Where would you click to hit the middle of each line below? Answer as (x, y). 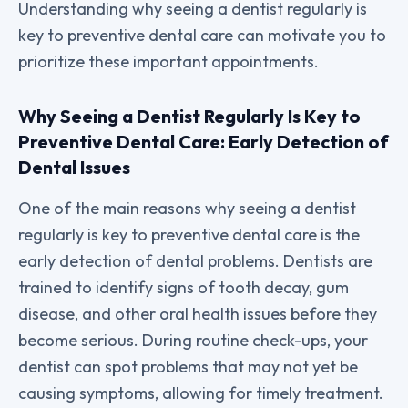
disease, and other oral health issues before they (198, 314)
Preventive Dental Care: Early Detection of (204, 142)
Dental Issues (74, 168)
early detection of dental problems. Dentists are (195, 261)
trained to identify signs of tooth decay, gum (184, 288)
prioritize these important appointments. (168, 62)
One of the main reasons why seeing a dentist (187, 209)
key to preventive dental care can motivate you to (202, 36)
